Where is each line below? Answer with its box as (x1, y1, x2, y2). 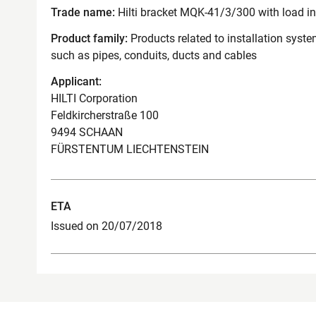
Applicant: (51, 74, 102, 88)
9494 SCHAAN (51, 125, 123, 139)
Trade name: (51, 6, 115, 19)
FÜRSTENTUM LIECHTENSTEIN (51, 142, 209, 156)
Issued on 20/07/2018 (51, 219, 162, 233)
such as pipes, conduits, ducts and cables (51, 48, 257, 62)
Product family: (51, 31, 128, 45)
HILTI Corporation (51, 91, 138, 105)
